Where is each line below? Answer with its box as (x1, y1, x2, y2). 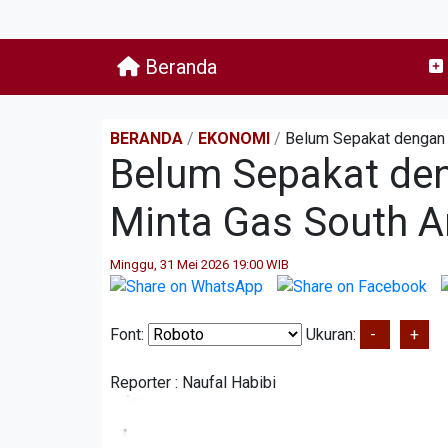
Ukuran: (302, 324, 360, 344)
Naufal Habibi (182, 372, 276, 392)
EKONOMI (198, 129, 270, 148)
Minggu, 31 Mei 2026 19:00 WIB (110, 257, 289, 272)
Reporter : (110, 372, 182, 392)
